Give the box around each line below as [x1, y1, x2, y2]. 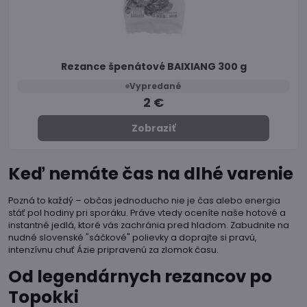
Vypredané [130, 80, 182, 93]
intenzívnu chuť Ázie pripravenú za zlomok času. [8, 244, 219, 256]
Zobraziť [131, 121, 175, 136]
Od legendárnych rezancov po [8, 265, 272, 289]
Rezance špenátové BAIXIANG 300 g [60, 60, 247, 73]
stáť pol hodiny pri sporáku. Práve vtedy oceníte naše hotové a [8, 207, 286, 219]
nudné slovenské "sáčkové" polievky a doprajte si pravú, [8, 232, 257, 244]
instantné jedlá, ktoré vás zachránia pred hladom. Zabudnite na [8, 219, 289, 232]
